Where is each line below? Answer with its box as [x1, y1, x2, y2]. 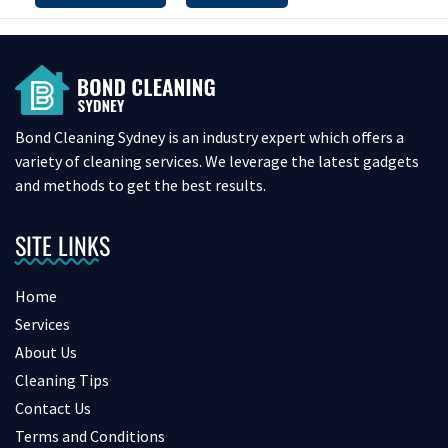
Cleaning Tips [15, 370, 109, 391]
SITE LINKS [15, 227, 110, 264]
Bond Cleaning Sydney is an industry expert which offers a [15, 126, 404, 147]
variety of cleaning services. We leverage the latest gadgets [15, 150, 419, 171]
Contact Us [15, 398, 91, 419]
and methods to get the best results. [15, 174, 266, 195]
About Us [15, 342, 77, 363]
